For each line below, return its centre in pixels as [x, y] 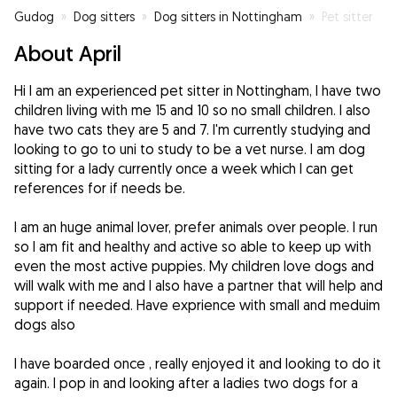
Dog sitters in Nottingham [228, 17]
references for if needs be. [100, 188]
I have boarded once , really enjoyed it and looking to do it [198, 364]
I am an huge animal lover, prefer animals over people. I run [196, 227]
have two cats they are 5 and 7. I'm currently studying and [192, 130]
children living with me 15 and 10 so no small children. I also [192, 110]
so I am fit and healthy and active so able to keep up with [193, 247]
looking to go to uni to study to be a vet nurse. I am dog [190, 149]
